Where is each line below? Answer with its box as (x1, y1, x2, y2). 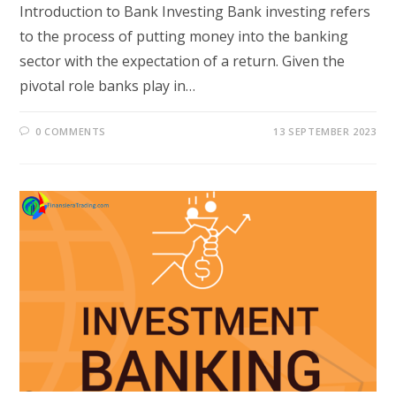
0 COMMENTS (35, 125, 107, 139)
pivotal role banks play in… (19, 76, 196, 96)
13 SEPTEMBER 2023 (273, 125, 377, 139)
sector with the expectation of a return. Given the (19, 51, 346, 72)
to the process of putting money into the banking (19, 27, 349, 47)
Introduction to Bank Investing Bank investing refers (19, 2, 371, 22)
